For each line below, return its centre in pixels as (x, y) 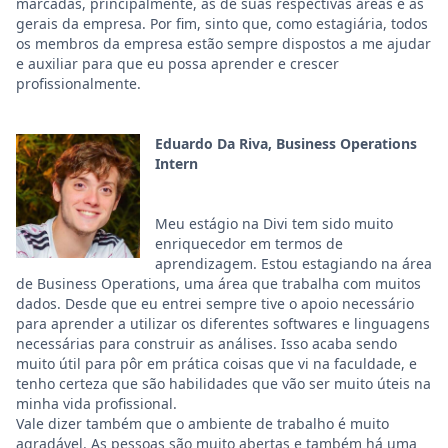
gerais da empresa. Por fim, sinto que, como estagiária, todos (222, 23)
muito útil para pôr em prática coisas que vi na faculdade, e (216, 363)
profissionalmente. (78, 83)
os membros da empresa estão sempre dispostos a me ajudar (223, 43)
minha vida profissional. (96, 403)
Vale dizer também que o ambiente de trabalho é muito (202, 423)
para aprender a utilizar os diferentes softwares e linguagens (223, 323)
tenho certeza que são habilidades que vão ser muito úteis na (223, 383)
